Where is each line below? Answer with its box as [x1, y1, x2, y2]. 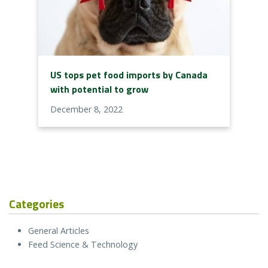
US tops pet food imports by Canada [50, 68, 208, 83]
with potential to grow [50, 82, 148, 97]
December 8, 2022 [50, 103, 123, 115]
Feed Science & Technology [28, 239, 138, 251]
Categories [9, 195, 64, 213]
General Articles [28, 225, 89, 237]
